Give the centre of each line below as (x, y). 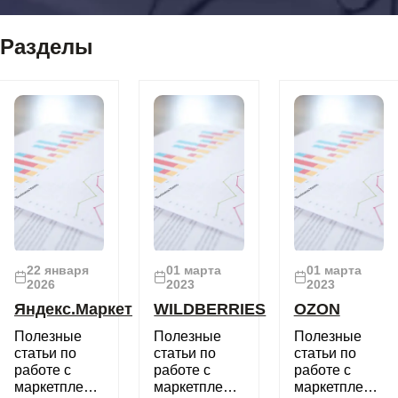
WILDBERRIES (210, 309)
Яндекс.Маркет (73, 309)
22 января (58, 270)
